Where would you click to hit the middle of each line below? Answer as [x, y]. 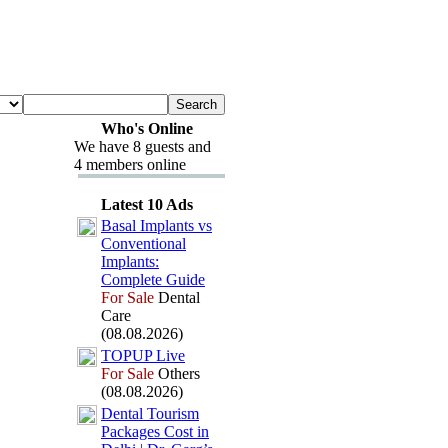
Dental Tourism [150, 413]
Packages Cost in [155, 431]
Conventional [143, 243]
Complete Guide [153, 279]
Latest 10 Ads [146, 204]
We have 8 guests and [142, 146]
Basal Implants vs [156, 225]
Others [177, 373]
